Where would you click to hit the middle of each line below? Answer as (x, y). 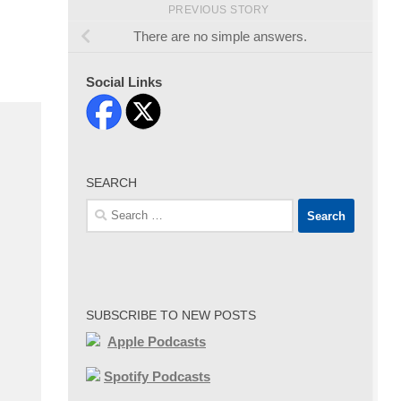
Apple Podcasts (157, 342)
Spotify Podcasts (157, 377)
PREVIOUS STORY (220, 10)
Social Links (124, 82)
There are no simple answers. (220, 37)
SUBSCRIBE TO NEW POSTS (171, 316)
